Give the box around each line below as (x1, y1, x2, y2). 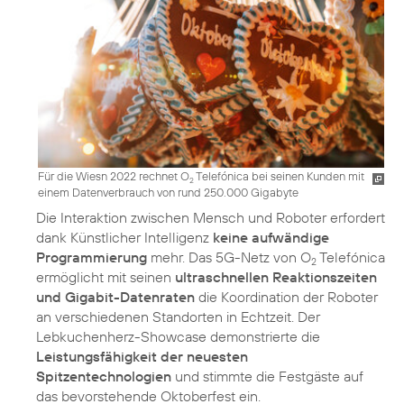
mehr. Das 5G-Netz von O (147, 247, 311, 266)
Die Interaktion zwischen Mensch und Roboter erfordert (36, 207, 385, 226)
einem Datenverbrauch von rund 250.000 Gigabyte (38, 184, 298, 199)
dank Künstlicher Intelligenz (36, 227, 213, 246)
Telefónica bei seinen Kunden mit (194, 168, 364, 183)
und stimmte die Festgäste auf (171, 366, 363, 385)
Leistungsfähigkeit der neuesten (36, 346, 248, 365)
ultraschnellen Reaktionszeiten (175, 267, 377, 286)
